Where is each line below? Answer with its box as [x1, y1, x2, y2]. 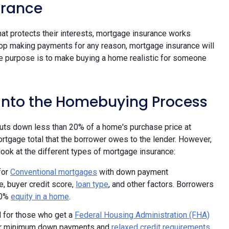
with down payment [97, 167, 168, 177]
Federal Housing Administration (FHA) [75, 210, 210, 220]
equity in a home [11, 191, 69, 201]
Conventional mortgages [10, 167, 97, 177]
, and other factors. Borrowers [108, 179, 214, 189]
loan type [76, 179, 108, 189]
